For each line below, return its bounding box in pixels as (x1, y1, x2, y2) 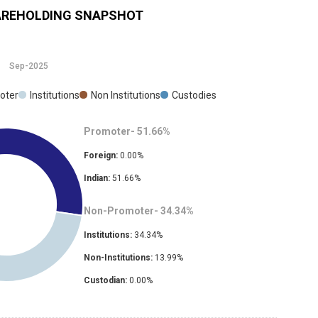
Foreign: (83, 150, 118, 160)
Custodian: (83, 275, 127, 285)
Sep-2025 (9, 60, 48, 71)
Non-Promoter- (83, 204, 158, 216)
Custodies (172, 89, 216, 101)
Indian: (83, 172, 110, 183)
